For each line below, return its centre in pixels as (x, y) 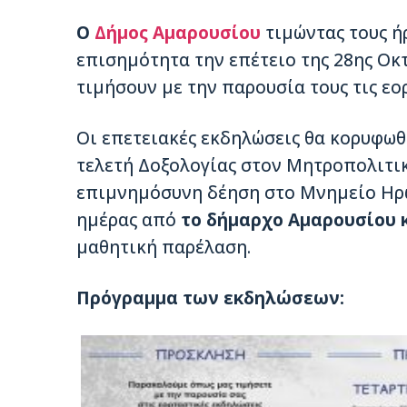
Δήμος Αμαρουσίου (178, 33)
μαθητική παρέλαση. (164, 248)
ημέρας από (129, 220)
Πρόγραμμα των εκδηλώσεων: (210, 298)
